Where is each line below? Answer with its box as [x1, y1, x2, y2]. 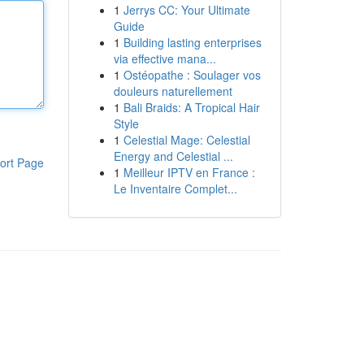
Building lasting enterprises [123, 34, 262, 50]
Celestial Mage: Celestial [123, 132, 250, 148]
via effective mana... [113, 50, 216, 67]
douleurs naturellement [113, 83, 232, 99]
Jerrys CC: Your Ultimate [123, 2, 250, 18]
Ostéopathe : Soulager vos [123, 67, 261, 83]
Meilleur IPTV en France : [123, 164, 255, 180]
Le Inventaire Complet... [113, 180, 237, 197]
